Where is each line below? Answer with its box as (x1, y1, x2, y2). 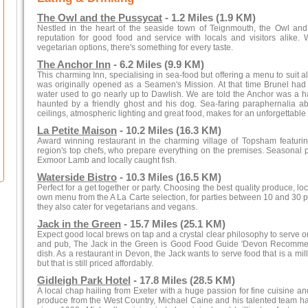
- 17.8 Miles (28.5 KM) (131, 275, 235, 286)
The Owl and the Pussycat (37, 12, 162, 23)
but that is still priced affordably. (37, 258, 153, 268)
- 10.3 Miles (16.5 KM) (117, 172, 221, 183)
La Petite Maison (37, 125, 117, 136)
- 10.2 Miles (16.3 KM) (117, 125, 221, 136)
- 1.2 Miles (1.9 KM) (162, 12, 256, 23)
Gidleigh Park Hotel (37, 275, 131, 286)
